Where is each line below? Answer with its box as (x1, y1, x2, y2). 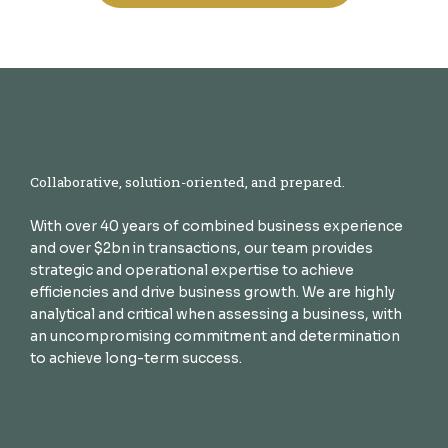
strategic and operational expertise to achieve (30, 262, 354, 280)
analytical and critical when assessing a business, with (30, 306, 402, 324)
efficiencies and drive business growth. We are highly (30, 284, 395, 302)
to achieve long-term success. (30, 350, 242, 368)
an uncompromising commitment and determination (30, 328, 400, 346)
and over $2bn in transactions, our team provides (30, 240, 373, 258)
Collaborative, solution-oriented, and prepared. (30, 173, 345, 192)
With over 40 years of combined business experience (30, 218, 403, 236)
